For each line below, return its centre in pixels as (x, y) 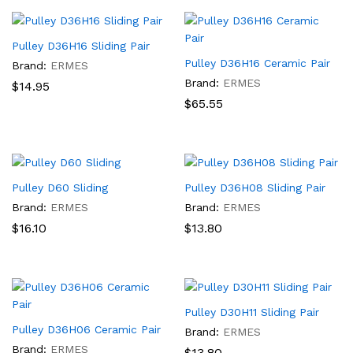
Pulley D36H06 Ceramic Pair (86, 329)
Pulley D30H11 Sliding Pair (252, 312)
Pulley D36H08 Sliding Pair (255, 188)
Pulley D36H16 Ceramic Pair (257, 63)
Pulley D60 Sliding (60, 188)
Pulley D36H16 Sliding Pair (81, 46)
